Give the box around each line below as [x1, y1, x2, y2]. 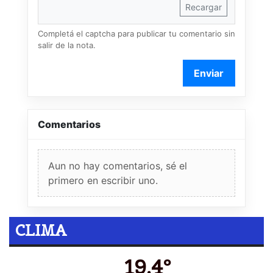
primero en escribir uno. [48, 174, 158, 187]
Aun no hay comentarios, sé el [48, 160, 187, 172]
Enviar [194, 67, 224, 80]
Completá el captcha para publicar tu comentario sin [38, 29, 235, 39]
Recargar [185, 2, 222, 13]
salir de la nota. [38, 40, 96, 51]
